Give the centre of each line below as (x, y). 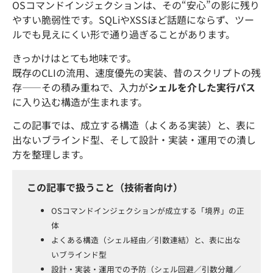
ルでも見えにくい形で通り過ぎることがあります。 (124, 34)
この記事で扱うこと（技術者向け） (105, 187)
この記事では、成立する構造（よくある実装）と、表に (134, 125)
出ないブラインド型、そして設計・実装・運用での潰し (134, 139)
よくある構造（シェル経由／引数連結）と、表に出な (146, 239)
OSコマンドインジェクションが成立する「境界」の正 (148, 210)
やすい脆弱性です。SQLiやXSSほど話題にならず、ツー (133, 20)
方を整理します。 (51, 154)
